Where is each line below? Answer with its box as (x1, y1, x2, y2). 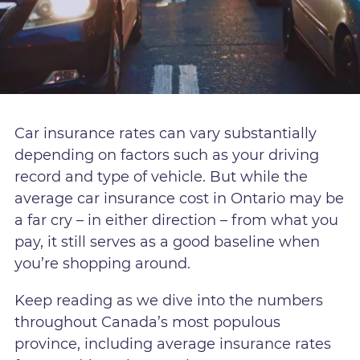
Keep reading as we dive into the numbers (14, 291, 324, 309)
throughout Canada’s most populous (14, 313, 281, 331)
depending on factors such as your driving (14, 146, 320, 165)
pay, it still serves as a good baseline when (14, 233, 321, 252)
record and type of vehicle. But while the (14, 168, 309, 186)
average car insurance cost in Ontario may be (14, 190, 345, 208)
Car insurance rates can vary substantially (14, 125, 317, 143)
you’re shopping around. (14, 255, 191, 273)
